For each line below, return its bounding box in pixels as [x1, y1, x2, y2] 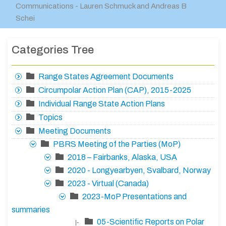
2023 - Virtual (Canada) [68, 179, 149, 188]
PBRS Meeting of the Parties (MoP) [53, 140, 181, 149]
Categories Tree [12, 44, 94, 56]
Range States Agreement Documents [38, 72, 174, 81]
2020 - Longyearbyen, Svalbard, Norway [68, 166, 211, 175]
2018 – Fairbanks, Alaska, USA [68, 153, 177, 162]
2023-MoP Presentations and [82, 192, 187, 201]
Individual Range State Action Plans [38, 99, 165, 108]
